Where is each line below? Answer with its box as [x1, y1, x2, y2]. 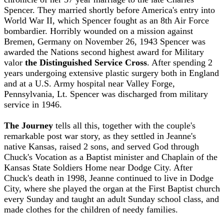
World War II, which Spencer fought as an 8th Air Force [4, 15, 209, 26]
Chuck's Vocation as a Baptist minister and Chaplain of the [4, 152, 217, 162]
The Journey [4, 120, 53, 131]
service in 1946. [4, 99, 62, 110]
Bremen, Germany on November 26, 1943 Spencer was [4, 36, 205, 47]
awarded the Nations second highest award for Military [4, 47, 204, 57]
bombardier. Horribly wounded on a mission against [4, 26, 193, 36]
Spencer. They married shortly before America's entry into [4, 5, 215, 15]
